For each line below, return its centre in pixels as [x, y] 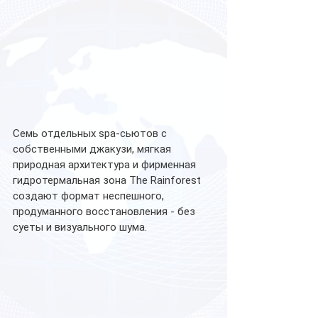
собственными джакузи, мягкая [93, 149]
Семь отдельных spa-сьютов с [91, 133]
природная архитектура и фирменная [106, 164]
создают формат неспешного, [90, 196]
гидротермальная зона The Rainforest [108, 180]
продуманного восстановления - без [105, 211]
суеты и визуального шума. [80, 227]
